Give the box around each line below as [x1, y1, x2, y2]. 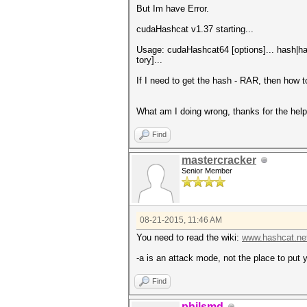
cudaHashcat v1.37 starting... [136, 24, 254, 34]
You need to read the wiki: [136, 232, 242, 243]
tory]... [136, 55, 162, 65]
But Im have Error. [136, 3, 209, 14]
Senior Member [182, 167, 232, 175]
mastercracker [182, 154, 256, 166]
